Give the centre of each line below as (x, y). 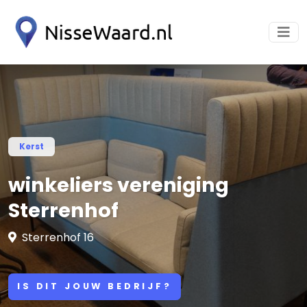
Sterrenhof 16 (58, 237)
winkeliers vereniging (119, 185)
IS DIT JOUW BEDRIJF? (95, 286)
